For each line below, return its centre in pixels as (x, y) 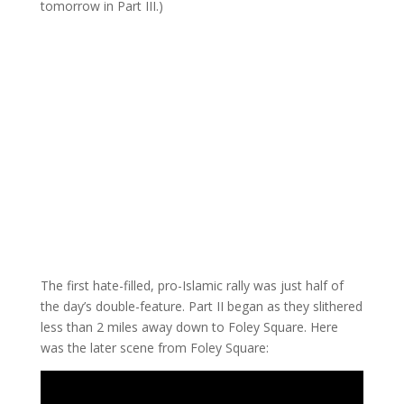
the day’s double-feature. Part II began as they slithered (201, 306)
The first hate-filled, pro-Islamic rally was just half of (192, 285)
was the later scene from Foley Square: (154, 347)
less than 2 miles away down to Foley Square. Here (189, 326)
